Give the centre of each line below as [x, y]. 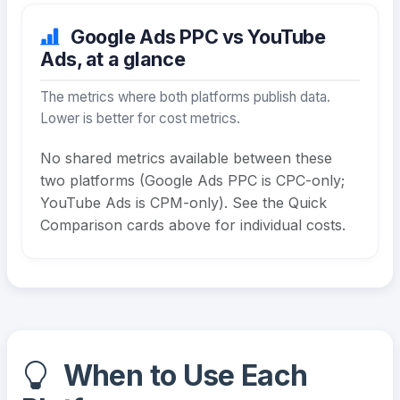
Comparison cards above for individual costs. [193, 225]
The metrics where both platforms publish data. [185, 96]
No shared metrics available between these [186, 158]
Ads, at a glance [113, 59]
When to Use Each [182, 375]
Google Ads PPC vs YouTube [196, 37]
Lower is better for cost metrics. [140, 118]
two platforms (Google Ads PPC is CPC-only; [192, 180]
